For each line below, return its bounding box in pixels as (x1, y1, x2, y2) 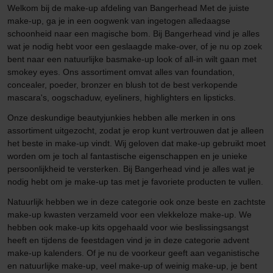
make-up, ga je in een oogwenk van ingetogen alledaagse (7, 15, 230, 26)
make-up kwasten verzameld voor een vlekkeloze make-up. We (7, 209, 252, 219)
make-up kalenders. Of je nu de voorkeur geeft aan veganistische (7, 247, 260, 258)
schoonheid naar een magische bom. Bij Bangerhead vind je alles (7, 28, 260, 38)
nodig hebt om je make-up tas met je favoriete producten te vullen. (7, 176, 263, 186)
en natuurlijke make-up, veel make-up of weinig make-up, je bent (7, 260, 257, 271)
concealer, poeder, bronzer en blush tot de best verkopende (7, 79, 238, 90)
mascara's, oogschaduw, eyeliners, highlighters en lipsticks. (7, 92, 236, 102)
